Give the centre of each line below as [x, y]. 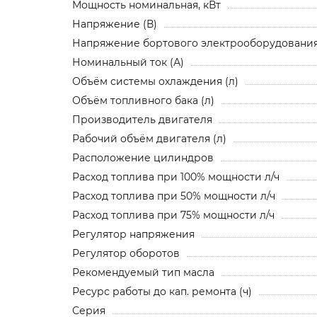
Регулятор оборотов [126, 253]
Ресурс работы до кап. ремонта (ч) [162, 291]
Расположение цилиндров [143, 157]
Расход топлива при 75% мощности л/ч [173, 215]
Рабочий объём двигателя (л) [149, 138]
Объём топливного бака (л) [143, 100]
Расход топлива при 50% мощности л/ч [174, 196]
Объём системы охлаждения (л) [155, 81]
